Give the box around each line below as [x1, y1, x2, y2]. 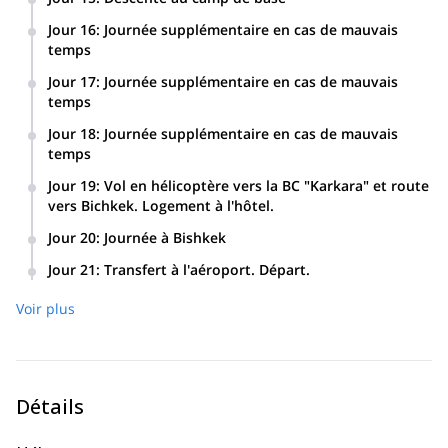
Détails [16, 393, 84, 420]
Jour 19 [48, 176, 96, 195]
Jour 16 [48, 20, 96, 39]
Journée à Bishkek [104, 228, 226, 247]
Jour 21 [48, 260, 96, 279]
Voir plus [16, 299, 75, 318]
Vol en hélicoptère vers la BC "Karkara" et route [104, 176, 429, 195]
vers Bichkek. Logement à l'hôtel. [48, 196, 274, 215]
